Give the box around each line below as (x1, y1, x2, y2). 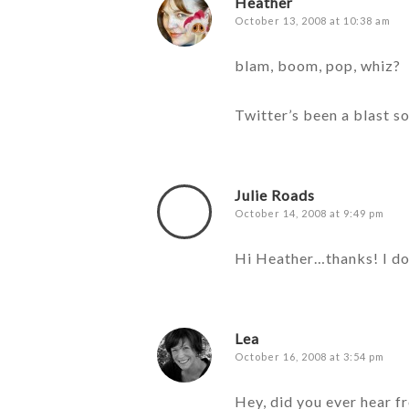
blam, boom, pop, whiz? (235, 57, 401, 74)
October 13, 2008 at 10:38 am (235, 15, 391, 26)
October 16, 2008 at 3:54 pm (235, 351, 384, 362)
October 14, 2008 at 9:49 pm (235, 207, 384, 219)
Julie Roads (235, 186, 315, 204)
